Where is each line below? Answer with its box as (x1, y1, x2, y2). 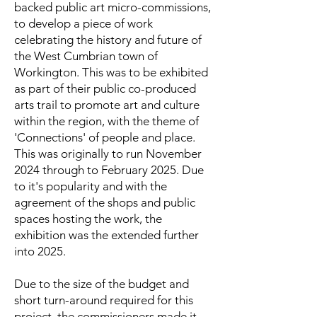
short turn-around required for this (14, 293, 193, 307)
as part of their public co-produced (14, 81, 196, 96)
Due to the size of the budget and (14, 277, 189, 291)
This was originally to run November (14, 146, 202, 161)
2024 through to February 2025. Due (14, 163, 204, 177)
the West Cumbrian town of (14, 49, 158, 63)
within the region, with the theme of (14, 114, 199, 128)
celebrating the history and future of (14, 33, 202, 47)
